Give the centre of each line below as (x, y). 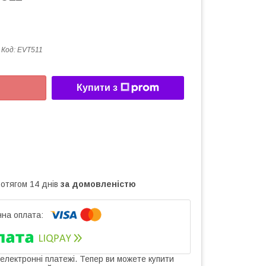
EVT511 (30, 50)
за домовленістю (98, 184)
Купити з (97, 88)
